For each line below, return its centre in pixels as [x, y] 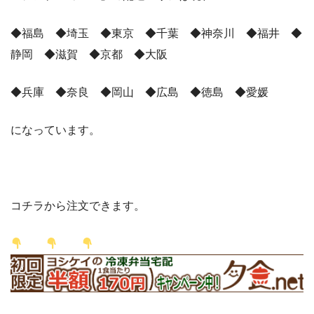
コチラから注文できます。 [78, 206]
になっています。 [55, 130]
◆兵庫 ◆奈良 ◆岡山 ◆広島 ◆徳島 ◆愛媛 [139, 93]
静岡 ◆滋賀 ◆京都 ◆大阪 [89, 55]
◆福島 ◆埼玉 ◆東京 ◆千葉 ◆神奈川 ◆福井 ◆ [156, 34]
